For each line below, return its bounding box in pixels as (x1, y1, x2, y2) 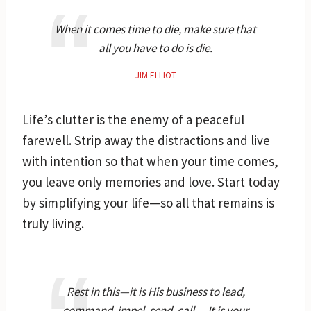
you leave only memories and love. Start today (22, 173, 280, 190)
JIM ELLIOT (135, 69, 176, 81)
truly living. (22, 215, 84, 232)
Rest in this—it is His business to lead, (66, 283, 245, 299)
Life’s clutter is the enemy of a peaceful (22, 110, 244, 128)
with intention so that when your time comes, (22, 152, 278, 169)
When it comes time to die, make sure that (55, 21, 256, 37)
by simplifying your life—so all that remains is (22, 194, 274, 211)
